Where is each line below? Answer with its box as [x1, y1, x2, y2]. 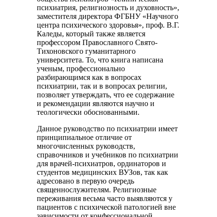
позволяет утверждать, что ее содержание [37, 91, 175, 99]
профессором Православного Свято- [37, 38, 158, 46]
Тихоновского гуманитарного [37, 47, 136, 55]
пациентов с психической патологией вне [37, 203, 176, 211]
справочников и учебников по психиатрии [37, 151, 179, 159]
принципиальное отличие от [37, 133, 132, 141]
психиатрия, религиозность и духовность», [37, 3, 180, 12]
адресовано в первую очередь [37, 177, 135, 185]
